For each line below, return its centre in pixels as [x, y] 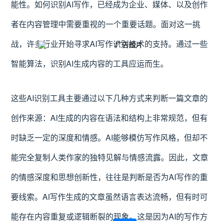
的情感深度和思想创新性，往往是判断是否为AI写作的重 [110, 177]
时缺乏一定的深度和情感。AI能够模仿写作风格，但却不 [110, 137]
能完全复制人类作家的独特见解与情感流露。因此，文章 [110, 157]
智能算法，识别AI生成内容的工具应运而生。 [90, 63]
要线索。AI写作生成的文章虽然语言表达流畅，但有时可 [110, 197]
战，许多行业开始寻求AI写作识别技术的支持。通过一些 [110, 44]
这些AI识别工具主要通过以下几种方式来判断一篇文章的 [110, 98]
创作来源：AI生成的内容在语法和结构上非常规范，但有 [110, 118]
